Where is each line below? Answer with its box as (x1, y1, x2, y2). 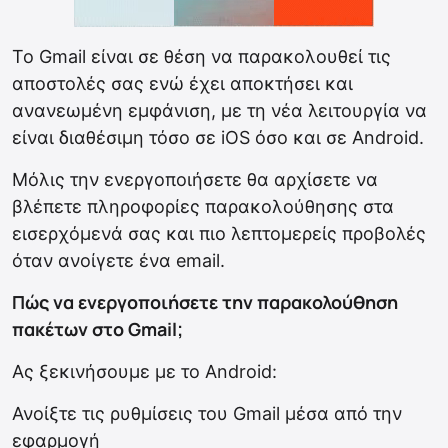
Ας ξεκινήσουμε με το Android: (12, 361, 277, 383)
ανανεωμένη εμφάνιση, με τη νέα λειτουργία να (12, 100, 427, 122)
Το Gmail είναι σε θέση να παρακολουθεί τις (12, 46, 391, 68)
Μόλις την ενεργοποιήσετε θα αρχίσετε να (12, 169, 378, 191)
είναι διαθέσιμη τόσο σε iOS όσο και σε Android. (12, 127, 424, 149)
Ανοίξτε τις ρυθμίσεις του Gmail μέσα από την (12, 403, 402, 425)
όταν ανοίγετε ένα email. (12, 250, 225, 272)
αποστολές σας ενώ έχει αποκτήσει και (12, 73, 353, 95)
